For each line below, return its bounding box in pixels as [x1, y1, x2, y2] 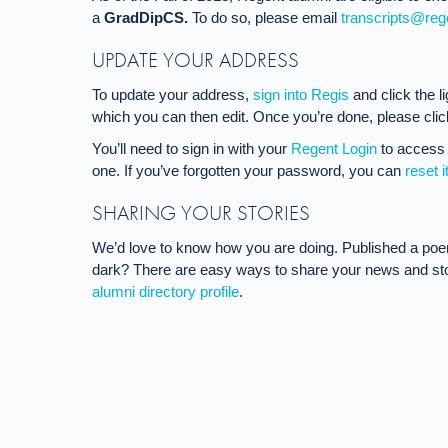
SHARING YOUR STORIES [92, 200, 310, 226]
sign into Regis [253, 86, 349, 103]
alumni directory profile [92, 283, 239, 300]
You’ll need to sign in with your [92, 140, 291, 157]
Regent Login [291, 140, 377, 157]
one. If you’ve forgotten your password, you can [92, 162, 405, 179]
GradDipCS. [104, 9, 192, 26]
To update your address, [92, 86, 253, 103]
